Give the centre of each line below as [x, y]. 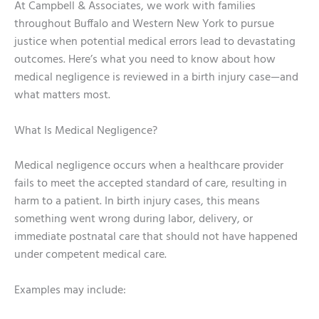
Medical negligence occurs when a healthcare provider [149, 166]
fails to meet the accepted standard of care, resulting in [151, 184]
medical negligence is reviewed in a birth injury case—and [156, 77]
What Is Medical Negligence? [86, 131]
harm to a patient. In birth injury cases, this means [137, 202]
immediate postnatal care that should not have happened [156, 237]
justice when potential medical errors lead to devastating [155, 42]
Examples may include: [70, 291]
